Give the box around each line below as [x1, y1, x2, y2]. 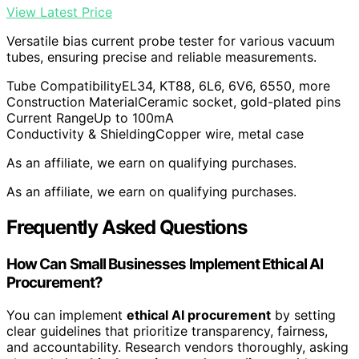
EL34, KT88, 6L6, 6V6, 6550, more [122, 78, 330, 95]
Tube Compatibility [6, 78, 122, 95]
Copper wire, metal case [155, 126, 304, 143]
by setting [271, 306, 336, 323]
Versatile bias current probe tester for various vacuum [6, 33, 335, 50]
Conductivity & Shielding [6, 126, 155, 143]
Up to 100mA [94, 110, 174, 127]
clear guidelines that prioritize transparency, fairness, [6, 322, 328, 339]
